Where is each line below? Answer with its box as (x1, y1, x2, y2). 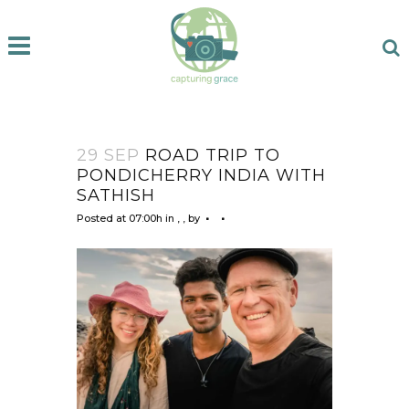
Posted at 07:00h (77, 211, 163, 225)
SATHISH (77, 184, 155, 205)
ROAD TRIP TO (140, 144, 280, 165)
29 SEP (77, 144, 140, 165)
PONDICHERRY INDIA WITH (77, 164, 326, 185)
